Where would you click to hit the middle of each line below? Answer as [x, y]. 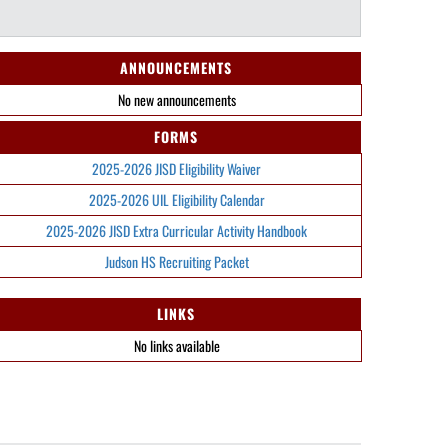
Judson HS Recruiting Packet [176, 261]
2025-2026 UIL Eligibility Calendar [176, 199]
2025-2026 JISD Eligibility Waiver [176, 168]
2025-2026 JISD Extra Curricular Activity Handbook [176, 230]
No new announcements [176, 99]
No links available [176, 345]
